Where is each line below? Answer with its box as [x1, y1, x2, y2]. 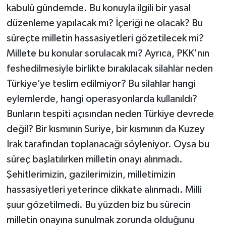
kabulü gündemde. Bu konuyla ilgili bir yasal [6, 3, 191, 14]
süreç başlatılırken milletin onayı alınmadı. [6, 154, 183, 165]
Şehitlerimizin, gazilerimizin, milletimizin [6, 169, 176, 180]
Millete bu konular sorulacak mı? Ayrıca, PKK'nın [6, 48, 209, 59]
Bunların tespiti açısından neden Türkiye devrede [6, 109, 214, 120]
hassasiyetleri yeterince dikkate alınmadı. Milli [6, 185, 202, 195]
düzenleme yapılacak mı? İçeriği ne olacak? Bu [6, 18, 203, 29]
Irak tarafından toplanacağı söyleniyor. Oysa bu [6, 139, 209, 150]
